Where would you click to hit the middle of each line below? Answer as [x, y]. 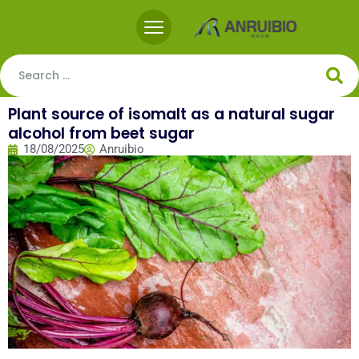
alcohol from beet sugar [101, 133]
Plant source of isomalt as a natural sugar [171, 114]
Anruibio [122, 149]
